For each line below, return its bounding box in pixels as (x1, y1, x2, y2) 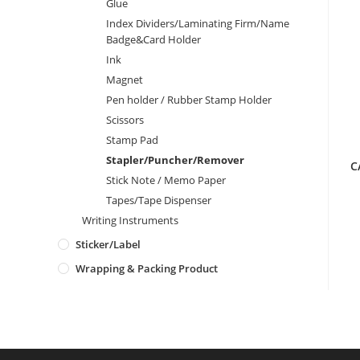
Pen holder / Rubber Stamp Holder (106, 92, 272, 107)
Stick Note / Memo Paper (106, 173, 226, 187)
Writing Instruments (82, 213, 178, 227)
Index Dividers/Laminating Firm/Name (106, 16, 289, 31)
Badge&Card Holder (106, 32, 201, 47)
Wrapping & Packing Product (76, 261, 218, 276)
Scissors (106, 112, 144, 127)
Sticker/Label (76, 237, 141, 252)
